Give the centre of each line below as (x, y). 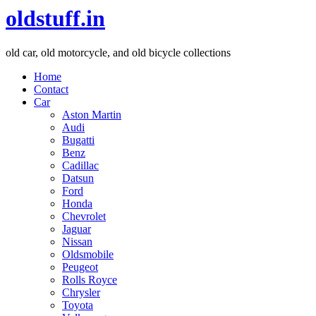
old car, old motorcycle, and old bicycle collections (118, 53)
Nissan (77, 242)
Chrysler (81, 293)
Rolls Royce (90, 280)
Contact (51, 90)
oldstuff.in (55, 18)
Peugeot (80, 267)
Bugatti (78, 140)
